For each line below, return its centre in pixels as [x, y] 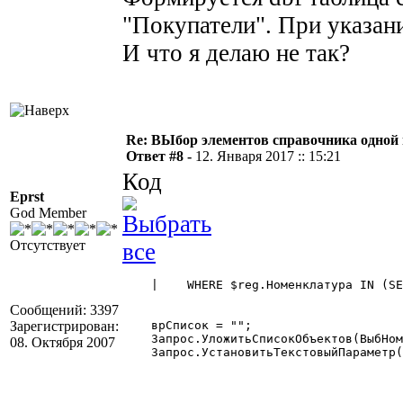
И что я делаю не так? [236, 53]
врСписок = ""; [187, 325]
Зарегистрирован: [64, 326]
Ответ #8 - [161, 156]
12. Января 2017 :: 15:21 [268, 156]
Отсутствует [48, 245]
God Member [48, 213]
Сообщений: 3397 [64, 310]
